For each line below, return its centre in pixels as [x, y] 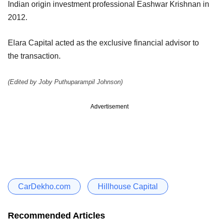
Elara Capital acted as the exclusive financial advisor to [103, 43]
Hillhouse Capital [128, 186]
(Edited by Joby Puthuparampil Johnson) [65, 82]
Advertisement [109, 106]
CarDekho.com [44, 186]
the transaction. [34, 56]
